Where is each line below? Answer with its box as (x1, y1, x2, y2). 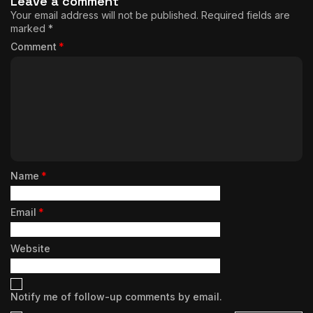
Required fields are (201, 9, 290, 22)
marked (10, 22, 48, 35)
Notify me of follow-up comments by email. (10, 291, 222, 303)
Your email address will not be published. (10, 9, 198, 22)
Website (10, 242, 50, 255)
